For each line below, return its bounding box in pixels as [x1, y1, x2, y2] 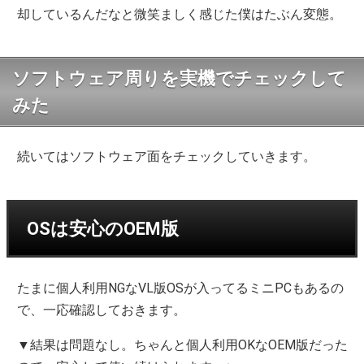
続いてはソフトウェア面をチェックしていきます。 [17, 149, 317, 165]
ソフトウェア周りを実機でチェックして [12, 68, 346, 89]
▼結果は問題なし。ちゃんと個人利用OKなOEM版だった [17, 337, 349, 353]
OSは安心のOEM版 [27, 219, 179, 240]
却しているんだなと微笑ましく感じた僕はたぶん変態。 [17, 6, 343, 23]
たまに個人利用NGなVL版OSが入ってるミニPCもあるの [17, 280, 344, 297]
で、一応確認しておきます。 [17, 302, 187, 318]
